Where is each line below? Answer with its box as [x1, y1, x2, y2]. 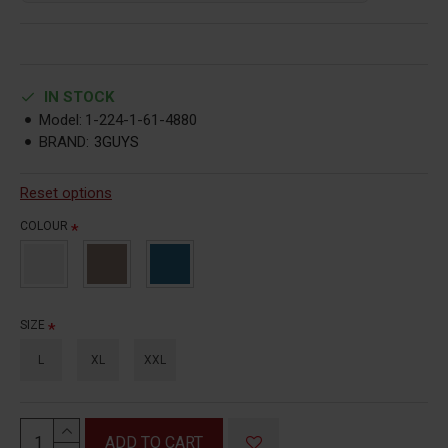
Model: [39, 110, 82, 129]
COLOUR [20, 218, 68, 233]
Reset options [20, 183, 112, 202]
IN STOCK [44, 87, 114, 106]
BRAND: [39, 132, 89, 151]
